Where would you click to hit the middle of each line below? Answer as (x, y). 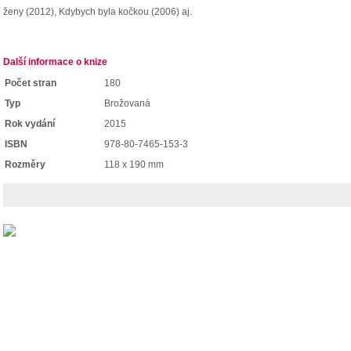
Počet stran (31, 83)
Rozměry (25, 165)
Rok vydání (30, 124)
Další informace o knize (55, 62)
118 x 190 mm (134, 165)
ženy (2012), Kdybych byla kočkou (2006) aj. (98, 12)
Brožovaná (127, 103)
